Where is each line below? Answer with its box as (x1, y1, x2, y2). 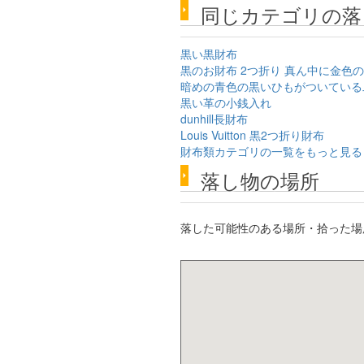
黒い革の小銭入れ (180, 94, 271, 110)
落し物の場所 (201, 166, 319, 194)
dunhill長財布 (180, 110, 248, 127)
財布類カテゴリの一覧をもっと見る (180, 143, 362, 159)
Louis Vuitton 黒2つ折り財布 (180, 127, 324, 143)
